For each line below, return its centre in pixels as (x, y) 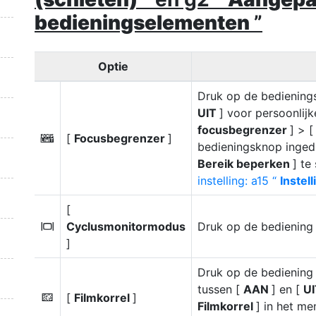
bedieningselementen (144, 23)
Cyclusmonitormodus (126, 226)
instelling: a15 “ (239, 181)
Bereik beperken (245, 164)
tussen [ (220, 289)
